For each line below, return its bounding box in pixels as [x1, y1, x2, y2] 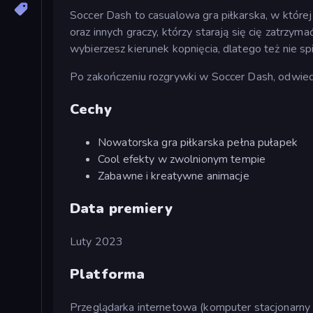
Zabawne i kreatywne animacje [98, 168, 249, 184]
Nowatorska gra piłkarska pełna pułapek [98, 134, 298, 150]
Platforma [70, 264, 145, 284]
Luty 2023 [70, 233, 124, 249]
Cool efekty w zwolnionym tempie [98, 151, 266, 167]
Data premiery [70, 198, 173, 218]
